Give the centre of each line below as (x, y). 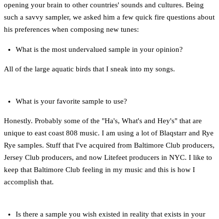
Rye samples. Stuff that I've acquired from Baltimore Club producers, (109, 145)
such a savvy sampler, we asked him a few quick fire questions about (109, 17)
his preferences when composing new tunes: (71, 30)
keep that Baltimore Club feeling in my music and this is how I (99, 170)
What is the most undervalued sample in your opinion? (99, 50)
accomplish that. (29, 182)
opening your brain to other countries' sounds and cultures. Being (104, 5)
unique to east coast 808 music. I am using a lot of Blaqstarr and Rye (109, 133)
